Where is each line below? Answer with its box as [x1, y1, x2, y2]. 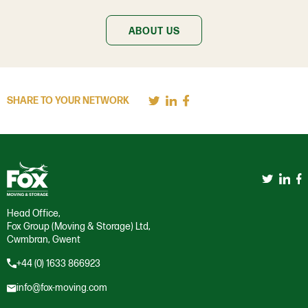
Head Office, [7, 207, 60, 219]
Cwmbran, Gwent [7, 233, 80, 245]
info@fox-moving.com [16, 281, 107, 294]
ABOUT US [128, 25, 180, 37]
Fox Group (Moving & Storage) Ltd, [7, 220, 151, 232]
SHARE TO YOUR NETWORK [7, 94, 129, 107]
